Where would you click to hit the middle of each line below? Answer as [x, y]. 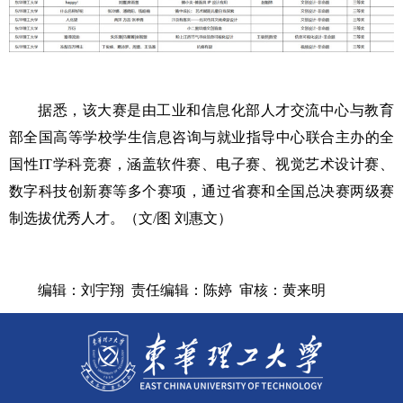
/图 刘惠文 [185, 218]
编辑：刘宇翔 [85, 290]
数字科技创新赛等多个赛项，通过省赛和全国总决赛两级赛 [201, 191]
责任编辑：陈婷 [185, 290]
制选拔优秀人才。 [67, 218]
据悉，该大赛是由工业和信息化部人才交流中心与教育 [216, 110]
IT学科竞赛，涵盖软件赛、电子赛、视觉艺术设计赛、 [217, 164]
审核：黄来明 [282, 290]
